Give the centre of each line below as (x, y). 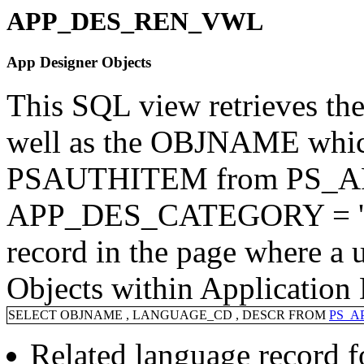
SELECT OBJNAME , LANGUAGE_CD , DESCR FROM (169, 315)
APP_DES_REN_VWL (135, 21)
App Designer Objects (79, 62)
